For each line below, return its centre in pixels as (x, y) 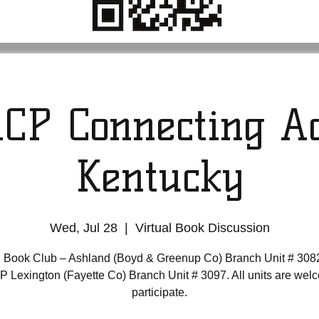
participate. (159, 292)
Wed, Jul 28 (83, 228)
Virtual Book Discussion (202, 228)
